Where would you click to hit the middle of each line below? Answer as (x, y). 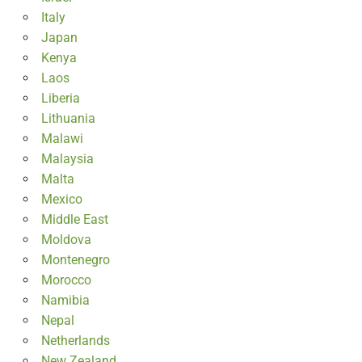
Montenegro (75, 259)
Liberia (60, 98)
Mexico (61, 199)
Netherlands (75, 340)
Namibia (65, 300)
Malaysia (67, 158)
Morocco (66, 280)
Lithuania (68, 118)
